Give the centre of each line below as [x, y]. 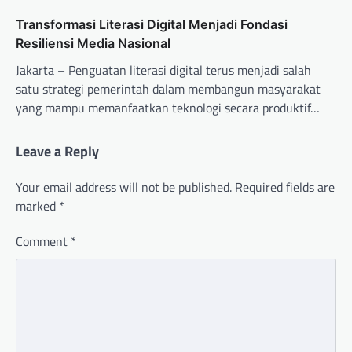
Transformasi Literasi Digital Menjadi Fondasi [152, 25]
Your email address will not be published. [124, 187]
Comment [43, 242]
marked [37, 206]
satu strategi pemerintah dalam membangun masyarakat [168, 89]
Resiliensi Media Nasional [93, 44]
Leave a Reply [57, 152]
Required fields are [285, 187]
